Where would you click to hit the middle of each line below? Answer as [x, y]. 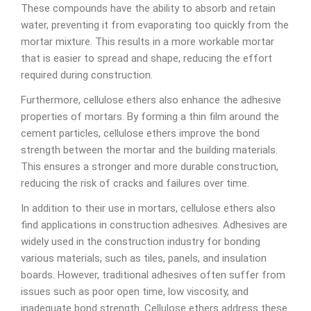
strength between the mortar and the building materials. [149, 150]
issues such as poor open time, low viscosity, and [135, 292]
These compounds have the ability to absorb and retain [148, 8]
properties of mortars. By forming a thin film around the [150, 117]
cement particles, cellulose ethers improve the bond [140, 133]
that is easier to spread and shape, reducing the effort [146, 58]
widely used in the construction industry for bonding [141, 242]
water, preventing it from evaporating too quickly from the [155, 25]
